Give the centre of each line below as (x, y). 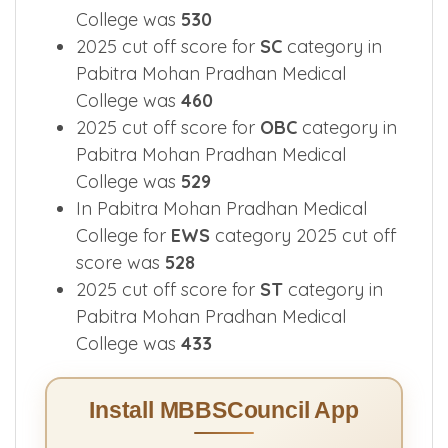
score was (120, 262)
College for (123, 235)
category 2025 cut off (303, 235)
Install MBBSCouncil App (224, 410)
